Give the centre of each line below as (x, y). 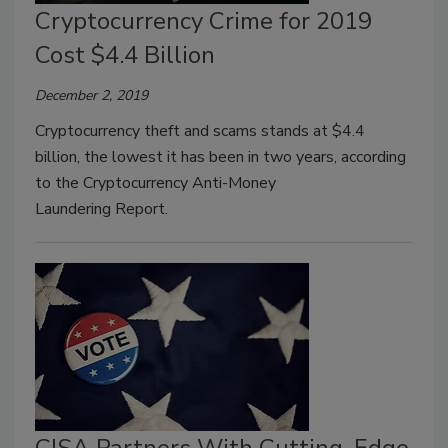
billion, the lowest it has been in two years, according (220, 157)
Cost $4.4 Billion (125, 55)
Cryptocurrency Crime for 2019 (203, 21)
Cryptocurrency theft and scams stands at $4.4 (200, 131)
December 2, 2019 (91, 96)
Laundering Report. (103, 209)
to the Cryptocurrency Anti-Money (155, 183)
